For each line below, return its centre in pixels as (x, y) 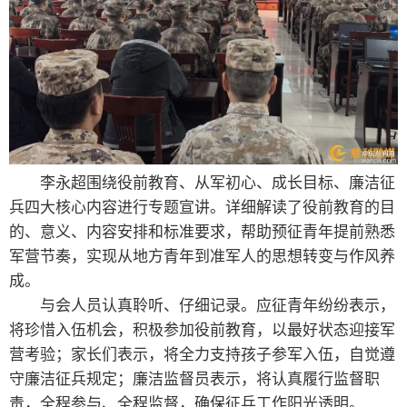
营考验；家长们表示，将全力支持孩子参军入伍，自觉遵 (202, 354)
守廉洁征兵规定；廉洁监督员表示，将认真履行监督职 (194, 379)
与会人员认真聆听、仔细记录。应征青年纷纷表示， (202, 305)
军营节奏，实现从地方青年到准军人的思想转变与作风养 (202, 256)
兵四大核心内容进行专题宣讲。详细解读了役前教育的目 (202, 207)
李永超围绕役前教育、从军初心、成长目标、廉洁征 (202, 183)
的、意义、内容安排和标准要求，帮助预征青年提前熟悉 (202, 232)
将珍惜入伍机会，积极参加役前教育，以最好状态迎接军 (202, 330)
